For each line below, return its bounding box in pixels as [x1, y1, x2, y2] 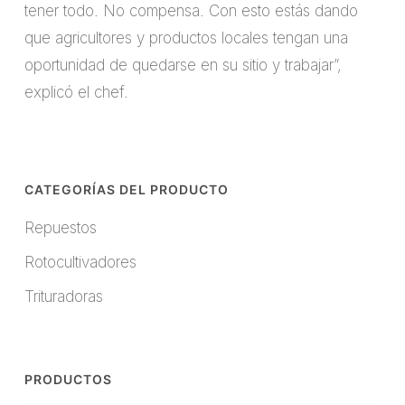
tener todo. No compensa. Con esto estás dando [24, 2, 358, 21]
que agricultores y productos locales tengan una [24, 29, 348, 48]
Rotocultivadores [24, 253, 137, 272]
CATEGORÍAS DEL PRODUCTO [24, 182, 229, 198]
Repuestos [24, 219, 97, 238]
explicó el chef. [24, 83, 128, 102]
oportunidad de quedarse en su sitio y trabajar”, [24, 56, 342, 75]
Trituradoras [24, 287, 103, 306]
